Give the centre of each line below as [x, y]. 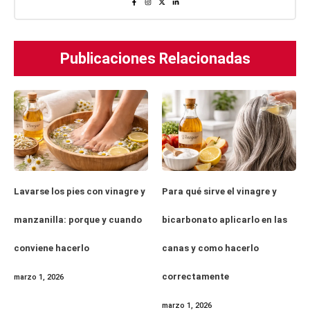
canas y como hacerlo [210, 248]
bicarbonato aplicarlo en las [225, 219]
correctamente [195, 276]
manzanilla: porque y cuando [78, 219]
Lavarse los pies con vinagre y [80, 191]
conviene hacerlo [52, 248]
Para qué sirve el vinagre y [219, 191]
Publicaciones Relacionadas [155, 59]
